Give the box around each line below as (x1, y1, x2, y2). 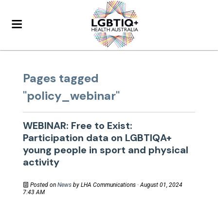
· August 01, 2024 (136, 182, 183, 188)
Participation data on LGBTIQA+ (23, 131, 172, 144)
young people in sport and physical (23, 144, 189, 156)
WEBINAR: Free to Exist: (23, 119, 133, 132)
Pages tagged (23, 71, 99, 86)
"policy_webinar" (23, 88, 120, 103)
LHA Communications (81, 182, 136, 188)
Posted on (29, 182, 58, 188)
